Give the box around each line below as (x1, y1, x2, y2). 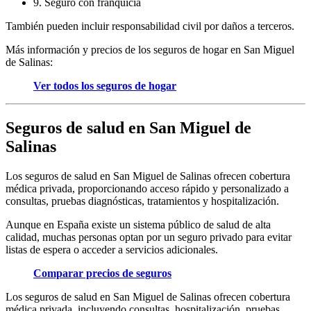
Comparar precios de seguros (33, 267, 171, 279)
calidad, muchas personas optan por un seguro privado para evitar (6, 230, 292, 243)
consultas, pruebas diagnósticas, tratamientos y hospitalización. (6, 194, 279, 207)
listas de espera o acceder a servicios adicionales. (6, 243, 218, 255)
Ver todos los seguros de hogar (33, 80, 176, 92)
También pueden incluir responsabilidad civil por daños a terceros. (6, 20, 294, 33)
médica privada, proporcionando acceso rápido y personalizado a (6, 182, 289, 194)
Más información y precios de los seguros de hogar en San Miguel (6, 44, 294, 56)
